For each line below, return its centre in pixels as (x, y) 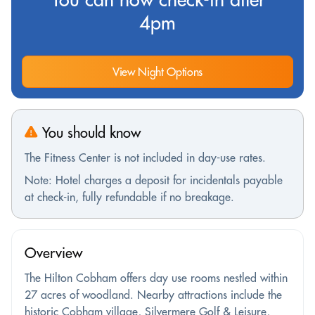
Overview (53, 252)
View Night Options (157, 71)
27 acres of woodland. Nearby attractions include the (153, 294)
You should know (89, 132)
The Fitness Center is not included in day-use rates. (147, 157)
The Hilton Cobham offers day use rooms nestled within (156, 277)
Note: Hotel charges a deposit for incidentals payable (154, 180)
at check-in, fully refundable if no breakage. (129, 197)
